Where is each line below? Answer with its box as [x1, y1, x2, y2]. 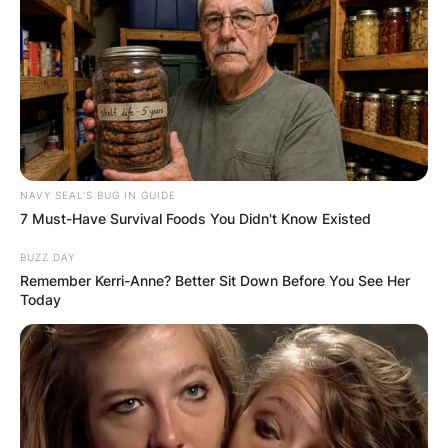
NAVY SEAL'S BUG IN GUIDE [20, 189, 176, 202]
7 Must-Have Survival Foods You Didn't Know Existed [20, 210, 371, 228]
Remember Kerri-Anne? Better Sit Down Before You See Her [20, 272, 410, 290]
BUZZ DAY [20, 251, 75, 264]
